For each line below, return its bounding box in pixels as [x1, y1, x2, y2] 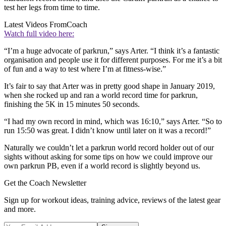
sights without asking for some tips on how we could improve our [4, 152, 212, 161]
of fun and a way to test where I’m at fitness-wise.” [4, 65, 166, 74]
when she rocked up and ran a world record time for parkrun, [4, 91, 198, 100]
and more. [4, 205, 36, 214]
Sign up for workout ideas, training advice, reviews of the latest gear [4, 196, 220, 205]
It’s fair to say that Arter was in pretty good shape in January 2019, [4, 82, 215, 91]
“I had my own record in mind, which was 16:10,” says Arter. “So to [4, 117, 222, 126]
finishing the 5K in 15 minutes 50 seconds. [4, 100, 140, 109]
